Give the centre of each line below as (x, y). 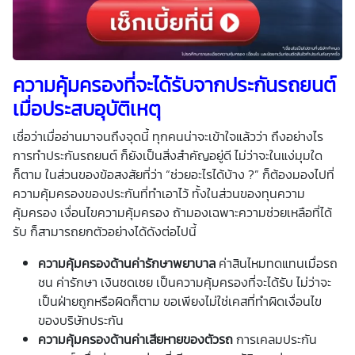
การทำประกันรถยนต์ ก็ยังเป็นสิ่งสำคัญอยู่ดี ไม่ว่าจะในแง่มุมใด (168, 155)
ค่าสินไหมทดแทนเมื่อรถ (278, 263)
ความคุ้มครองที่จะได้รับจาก (119, 84)
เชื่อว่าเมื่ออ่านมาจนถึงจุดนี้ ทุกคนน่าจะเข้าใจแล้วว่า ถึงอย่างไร (168, 136)
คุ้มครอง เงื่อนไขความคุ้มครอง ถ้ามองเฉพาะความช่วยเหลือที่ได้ (172, 212)
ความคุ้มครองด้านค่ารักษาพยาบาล (128, 263)
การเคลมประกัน (277, 339)
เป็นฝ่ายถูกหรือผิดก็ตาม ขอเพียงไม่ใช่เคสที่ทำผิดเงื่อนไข (180, 301)
